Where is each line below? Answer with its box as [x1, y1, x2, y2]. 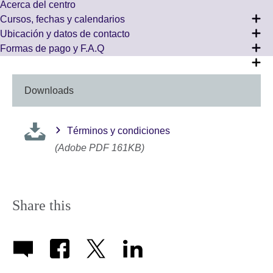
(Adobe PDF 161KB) [55, 142, 144, 153]
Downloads [24, 85, 74, 96]
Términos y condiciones [67, 125, 170, 136]
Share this [12, 197, 71, 214]
